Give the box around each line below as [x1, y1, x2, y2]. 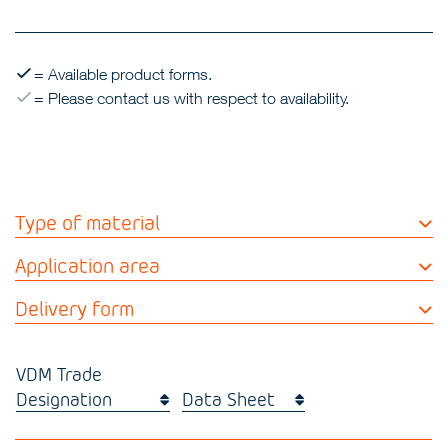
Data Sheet [182, 387, 276, 410]
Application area [15, 252, 161, 278]
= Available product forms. [34, 65, 213, 83]
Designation [16, 387, 113, 410]
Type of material [15, 209, 161, 235]
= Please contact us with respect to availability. [34, 89, 350, 107]
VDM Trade [16, 362, 103, 385]
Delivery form [15, 295, 135, 321]
